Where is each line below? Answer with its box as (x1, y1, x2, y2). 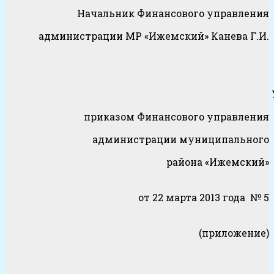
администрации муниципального (92, 133, 269, 146)
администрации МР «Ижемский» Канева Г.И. (39, 29, 269, 43)
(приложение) (8, 226, 269, 240)
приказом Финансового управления (81, 110, 269, 124)
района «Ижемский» (166, 155, 269, 169)
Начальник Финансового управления (77, 7, 269, 20)
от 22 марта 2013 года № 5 (124, 191, 269, 204)
